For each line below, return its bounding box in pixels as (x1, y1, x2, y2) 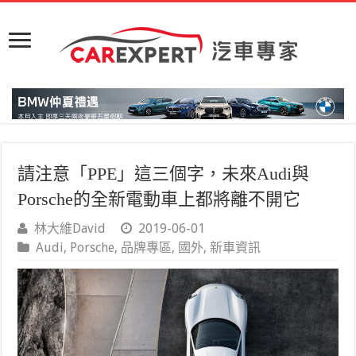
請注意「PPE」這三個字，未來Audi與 (17, 164, 310, 184)
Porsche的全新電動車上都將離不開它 (17, 189, 301, 209)
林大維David (34, 221, 106, 236)
